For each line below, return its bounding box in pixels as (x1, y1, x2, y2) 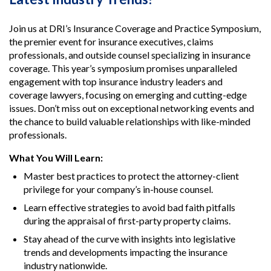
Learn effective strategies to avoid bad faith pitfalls (24, 201, 235, 214)
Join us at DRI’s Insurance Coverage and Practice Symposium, (9, 22, 261, 34)
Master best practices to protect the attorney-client (24, 170, 239, 182)
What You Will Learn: (9, 152, 103, 164)
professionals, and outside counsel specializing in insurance (9, 49, 250, 61)
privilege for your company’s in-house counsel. (24, 183, 213, 195)
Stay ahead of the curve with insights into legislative (24, 233, 235, 245)
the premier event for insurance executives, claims (9, 36, 214, 48)
